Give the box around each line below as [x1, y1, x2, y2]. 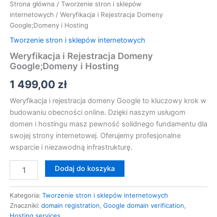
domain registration [41, 201, 100, 209]
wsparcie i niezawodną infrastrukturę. [10, 143, 132, 152]
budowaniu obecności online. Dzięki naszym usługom [10, 108, 186, 117]
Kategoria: [10, 191, 42, 199]
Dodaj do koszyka [54, 164, 115, 173]
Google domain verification [103, 201, 184, 209]
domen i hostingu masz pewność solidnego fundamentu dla [10, 120, 207, 129]
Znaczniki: [10, 201, 41, 209]
